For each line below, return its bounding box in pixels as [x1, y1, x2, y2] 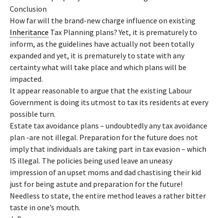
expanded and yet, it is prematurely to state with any [10, 51, 184, 60]
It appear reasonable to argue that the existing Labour [10, 86, 192, 95]
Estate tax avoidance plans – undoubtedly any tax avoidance [10, 121, 207, 130]
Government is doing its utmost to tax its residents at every [10, 97, 208, 107]
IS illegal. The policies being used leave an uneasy [10, 156, 172, 165]
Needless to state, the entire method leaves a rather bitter [10, 191, 206, 200]
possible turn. [10, 109, 55, 119]
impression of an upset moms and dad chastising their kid [10, 167, 201, 177]
